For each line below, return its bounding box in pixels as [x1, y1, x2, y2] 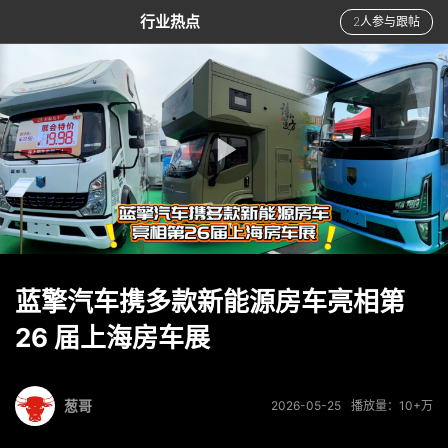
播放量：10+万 [351, 398, 433, 413]
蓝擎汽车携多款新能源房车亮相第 [15, 286, 405, 317]
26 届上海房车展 [15, 322, 210, 353]
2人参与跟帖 [353, 14, 420, 29]
